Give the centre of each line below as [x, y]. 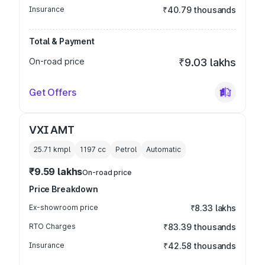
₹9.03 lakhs [207, 62]
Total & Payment [62, 41]
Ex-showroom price [64, 207]
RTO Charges [52, 226]
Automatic [164, 149]
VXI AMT [52, 130]
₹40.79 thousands [199, 10]
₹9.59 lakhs [56, 172]
